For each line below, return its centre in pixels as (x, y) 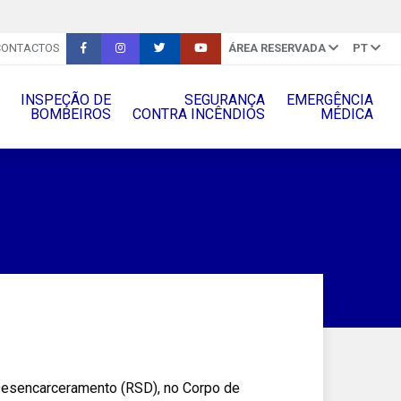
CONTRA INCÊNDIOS (198, 114)
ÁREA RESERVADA (277, 48)
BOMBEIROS (70, 114)
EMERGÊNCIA (329, 99)
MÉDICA (346, 114)
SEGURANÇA (224, 99)
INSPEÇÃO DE (65, 99)
